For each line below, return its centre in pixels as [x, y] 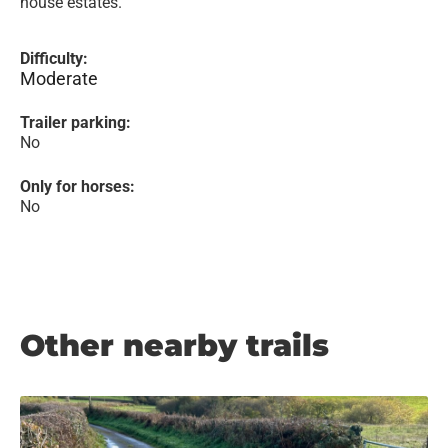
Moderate [59, 78]
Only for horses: [77, 186]
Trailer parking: [75, 122]
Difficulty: [54, 58]
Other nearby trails [174, 345]
